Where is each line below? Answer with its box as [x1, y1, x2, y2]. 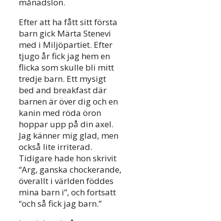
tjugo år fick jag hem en [19, 50, 110, 62]
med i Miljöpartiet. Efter [19, 39, 112, 51]
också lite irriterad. [19, 141, 92, 153]
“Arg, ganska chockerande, [19, 164, 121, 176]
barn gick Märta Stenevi [19, 28, 111, 39]
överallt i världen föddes [19, 175, 113, 187]
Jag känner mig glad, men [19, 130, 118, 142]
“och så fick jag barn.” [19, 198, 102, 210]
